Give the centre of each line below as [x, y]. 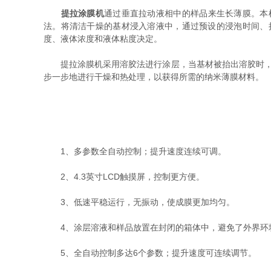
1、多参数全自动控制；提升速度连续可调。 [135, 151]
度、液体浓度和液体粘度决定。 [103, 39]
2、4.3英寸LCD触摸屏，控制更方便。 [124, 177]
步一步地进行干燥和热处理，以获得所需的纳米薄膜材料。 [154, 77]
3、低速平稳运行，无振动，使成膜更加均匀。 [139, 202]
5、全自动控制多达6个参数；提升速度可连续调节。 [150, 253]
